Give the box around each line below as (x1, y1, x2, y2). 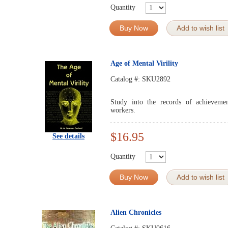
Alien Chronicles (110, 209, 161, 216)
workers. (110, 106, 135, 114)
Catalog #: (110, 75, 142, 83)
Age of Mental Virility (110, 60, 178, 67)
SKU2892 (142, 75, 170, 83)
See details (52, 132, 84, 140)
